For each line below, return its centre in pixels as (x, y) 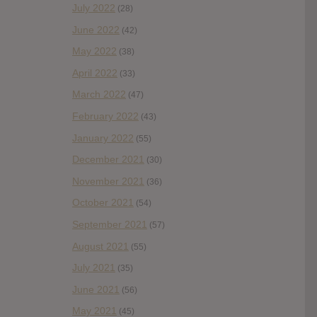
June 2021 (96, 289)
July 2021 (94, 268)
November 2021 (108, 181)
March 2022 (99, 94)
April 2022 (95, 73)
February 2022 (105, 116)
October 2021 (103, 203)
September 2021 (110, 224)
